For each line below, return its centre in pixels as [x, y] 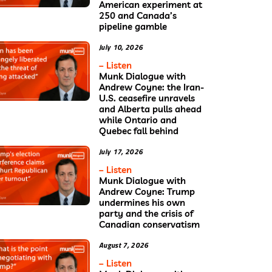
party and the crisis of [146, 213]
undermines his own [142, 202]
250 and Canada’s [138, 15]
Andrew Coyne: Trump [147, 191]
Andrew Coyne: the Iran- [151, 87]
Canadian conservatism [149, 224]
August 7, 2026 [124, 245]
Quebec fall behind [139, 131]
